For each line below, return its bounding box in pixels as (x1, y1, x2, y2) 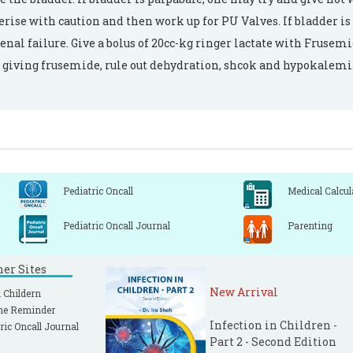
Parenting (288, 219, 333, 232)
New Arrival (210, 284, 278, 299)
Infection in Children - (210, 318, 337, 333)
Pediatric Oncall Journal (63, 219, 170, 232)
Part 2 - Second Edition (210, 334, 336, 349)
